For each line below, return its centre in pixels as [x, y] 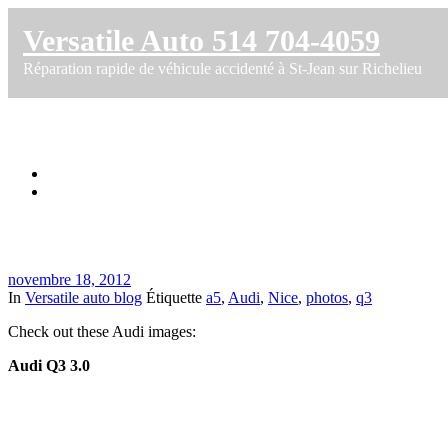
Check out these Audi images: [102, 331]
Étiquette [176, 297]
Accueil [72, 173]
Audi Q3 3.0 [49, 365]
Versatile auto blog [83, 297]
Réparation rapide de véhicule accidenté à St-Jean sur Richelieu [222, 68]
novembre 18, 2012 [69, 279]
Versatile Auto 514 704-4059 [201, 40]
